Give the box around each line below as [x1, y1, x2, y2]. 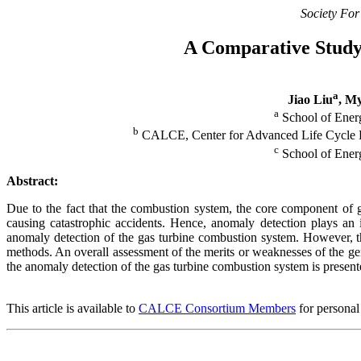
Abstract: [6, 174, 58, 189]
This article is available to [6, 301, 139, 316]
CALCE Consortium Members [139, 301, 296, 316]
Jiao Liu [287, 93, 333, 107]
